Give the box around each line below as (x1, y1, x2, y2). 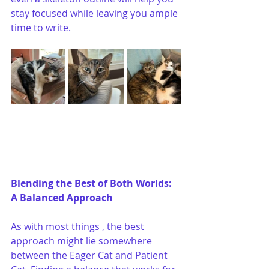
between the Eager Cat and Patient (11, 248, 170, 262)
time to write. (11, 20, 71, 34)
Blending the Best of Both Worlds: (11, 176, 174, 190)
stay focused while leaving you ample (11, 6, 180, 20)
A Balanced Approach (11, 190, 113, 204)
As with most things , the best (11, 219, 147, 233)
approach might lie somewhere (11, 234, 154, 247)
